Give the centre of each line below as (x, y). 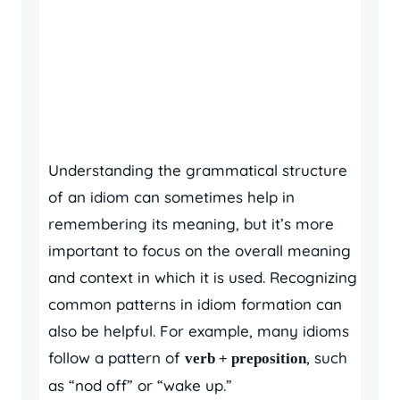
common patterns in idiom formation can (195, 304)
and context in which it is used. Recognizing (203, 277)
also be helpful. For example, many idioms (199, 331)
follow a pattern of (117, 358)
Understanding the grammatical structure (198, 170)
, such (327, 358)
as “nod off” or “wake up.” (140, 385)
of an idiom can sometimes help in (171, 197)
